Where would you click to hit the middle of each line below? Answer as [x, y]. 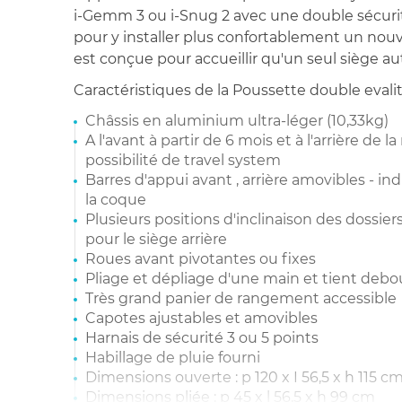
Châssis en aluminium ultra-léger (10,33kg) [237, 121]
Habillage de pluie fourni [173, 358]
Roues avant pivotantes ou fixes [201, 259]
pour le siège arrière [156, 240]
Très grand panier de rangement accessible [241, 299]
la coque [116, 200]
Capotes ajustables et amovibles [201, 319]
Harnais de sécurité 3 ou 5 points [202, 338]
